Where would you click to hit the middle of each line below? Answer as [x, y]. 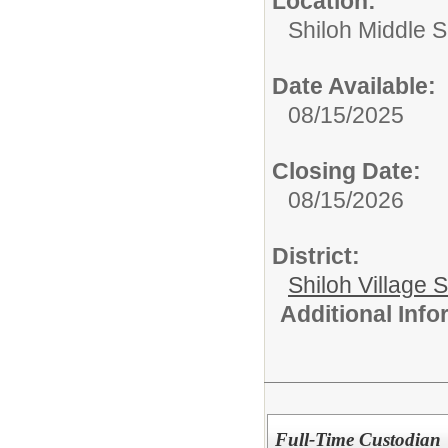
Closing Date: [346, 171]
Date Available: [354, 86]
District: [316, 256]
